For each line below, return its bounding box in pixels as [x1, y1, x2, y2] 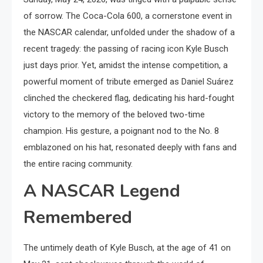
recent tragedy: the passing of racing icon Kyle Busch [23, 43, 228, 54]
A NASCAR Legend [23, 179, 180, 203]
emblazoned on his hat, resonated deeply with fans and [23, 142, 237, 153]
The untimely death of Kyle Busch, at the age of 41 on [23, 242, 231, 253]
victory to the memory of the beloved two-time [23, 109, 205, 120]
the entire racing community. [23, 159, 133, 169]
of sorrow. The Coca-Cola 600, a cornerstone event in [23, 11, 232, 21]
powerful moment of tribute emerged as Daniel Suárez [23, 76, 234, 87]
